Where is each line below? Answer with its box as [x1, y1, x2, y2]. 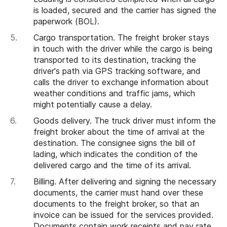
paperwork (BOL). [33, 16, 99, 26]
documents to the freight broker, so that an [33, 198, 199, 209]
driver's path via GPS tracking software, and [33, 65, 201, 76]
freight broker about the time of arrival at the [33, 126, 205, 137]
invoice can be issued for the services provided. [33, 209, 213, 220]
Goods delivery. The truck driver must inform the [33, 115, 216, 126]
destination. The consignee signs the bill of [33, 137, 196, 148]
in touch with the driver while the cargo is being [33, 43, 212, 54]
